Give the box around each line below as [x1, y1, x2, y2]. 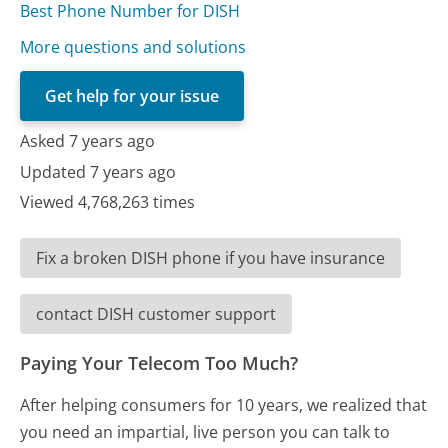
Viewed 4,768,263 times [20, 191, 196, 213]
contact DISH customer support [36, 303, 277, 325]
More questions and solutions [20, 36, 247, 59]
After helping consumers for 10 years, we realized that [20, 394, 428, 416]
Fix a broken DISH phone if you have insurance [36, 247, 386, 269]
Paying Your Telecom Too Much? [20, 351, 299, 375]
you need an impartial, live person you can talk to [20, 421, 391, 443]
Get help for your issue [45, 85, 220, 108]
